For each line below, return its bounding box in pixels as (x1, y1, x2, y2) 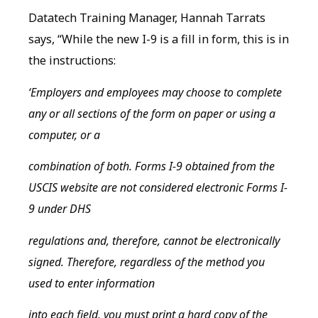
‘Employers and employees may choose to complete (28, 84, 282, 100)
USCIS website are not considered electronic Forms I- (28, 180, 287, 196)
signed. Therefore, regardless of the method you (28, 253, 265, 270)
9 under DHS (28, 201, 91, 217)
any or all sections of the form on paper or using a (28, 105, 275, 121)
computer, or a (28, 126, 100, 143)
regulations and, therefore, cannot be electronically (28, 232, 280, 248)
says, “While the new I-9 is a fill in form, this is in (28, 31, 289, 48)
